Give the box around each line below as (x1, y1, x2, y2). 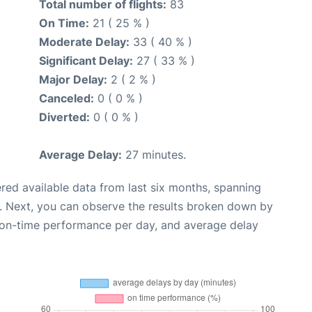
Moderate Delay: (39, 34, 130, 49)
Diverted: (39, 109, 90, 124)
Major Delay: (39, 72, 107, 86)
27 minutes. (122, 147, 186, 162)
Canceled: (39, 91, 94, 105)
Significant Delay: (39, 53, 133, 68)
